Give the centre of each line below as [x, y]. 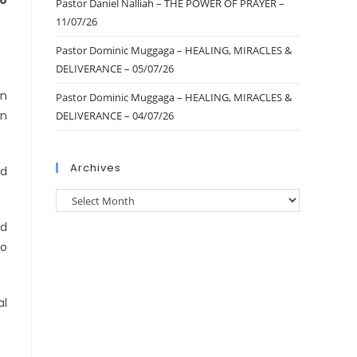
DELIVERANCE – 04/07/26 [115, 116]
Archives [96, 168]
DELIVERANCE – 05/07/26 [115, 69]
